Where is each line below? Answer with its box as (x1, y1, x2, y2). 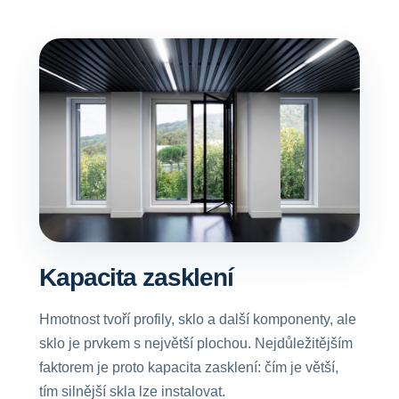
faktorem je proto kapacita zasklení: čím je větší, (39, 360, 338, 375)
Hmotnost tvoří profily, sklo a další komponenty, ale (39, 312, 356, 327)
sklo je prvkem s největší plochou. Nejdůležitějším (39, 336, 353, 351)
